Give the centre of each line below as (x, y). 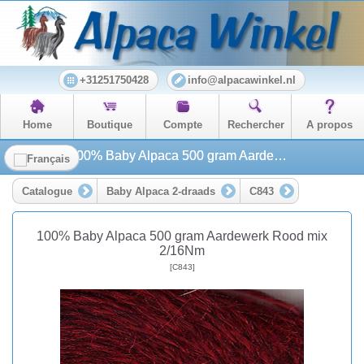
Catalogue (47, 191)
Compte (182, 126)
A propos (330, 126)
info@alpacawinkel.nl (242, 81)
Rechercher (256, 126)
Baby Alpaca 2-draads (161, 191)
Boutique (110, 126)
